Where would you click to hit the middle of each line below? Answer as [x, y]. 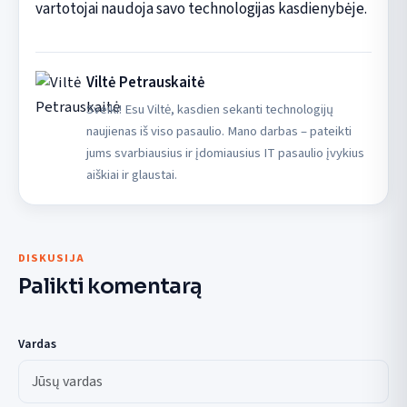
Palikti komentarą [110, 287]
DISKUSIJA [51, 258]
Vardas [37, 344]
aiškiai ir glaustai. [131, 174]
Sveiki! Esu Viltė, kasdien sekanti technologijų [209, 109]
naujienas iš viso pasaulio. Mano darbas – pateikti [218, 131]
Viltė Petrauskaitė [145, 82]
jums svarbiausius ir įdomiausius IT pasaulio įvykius [225, 153]
